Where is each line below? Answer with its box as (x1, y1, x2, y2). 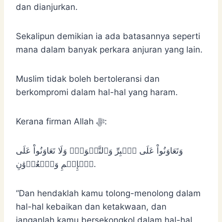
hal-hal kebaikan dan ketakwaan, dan (16, 201, 166, 212)
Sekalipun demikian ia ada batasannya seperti (16, 31, 200, 41)
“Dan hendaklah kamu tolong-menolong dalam (16, 188, 201, 198)
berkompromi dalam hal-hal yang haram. (16, 87, 178, 97)
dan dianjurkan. (16, 1, 78, 12)
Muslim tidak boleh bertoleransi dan (16, 73, 160, 84)
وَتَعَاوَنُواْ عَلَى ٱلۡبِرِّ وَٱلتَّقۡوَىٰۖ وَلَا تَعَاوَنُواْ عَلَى (16, 145, 183, 156)
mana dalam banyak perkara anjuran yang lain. (16, 44, 203, 55)
